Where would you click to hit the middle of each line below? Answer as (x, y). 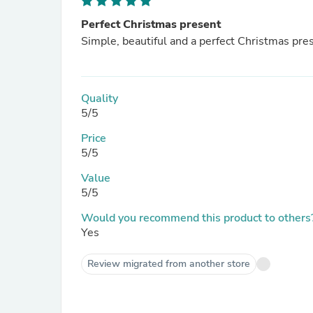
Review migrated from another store (169, 264)
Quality (100, 99)
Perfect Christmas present (151, 24)
